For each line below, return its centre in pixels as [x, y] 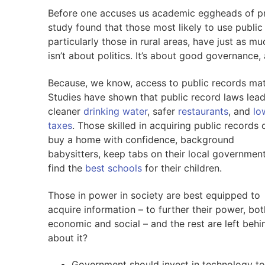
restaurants [203, 111]
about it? [67, 237]
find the [66, 168]
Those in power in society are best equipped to [154, 195]
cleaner [65, 111]
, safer [162, 111]
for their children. [182, 168]
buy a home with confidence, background [141, 139]
